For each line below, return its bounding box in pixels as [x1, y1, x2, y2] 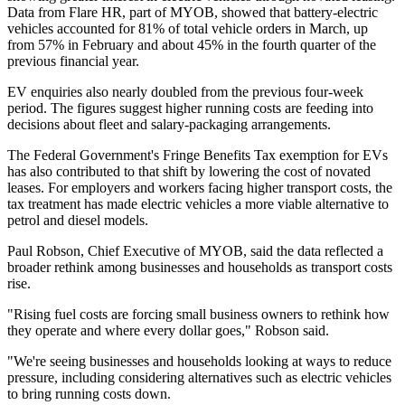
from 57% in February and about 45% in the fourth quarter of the [7, 37, 376, 53]
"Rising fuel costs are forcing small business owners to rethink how [7, 306, 390, 323]
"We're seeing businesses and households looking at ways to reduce [7, 353, 391, 370]
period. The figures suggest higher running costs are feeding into [7, 100, 373, 117]
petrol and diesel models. [7, 212, 148, 229]
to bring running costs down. [7, 386, 171, 402]
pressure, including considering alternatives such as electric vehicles [7, 370, 391, 386]
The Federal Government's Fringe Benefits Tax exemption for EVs [7, 147, 388, 164]
